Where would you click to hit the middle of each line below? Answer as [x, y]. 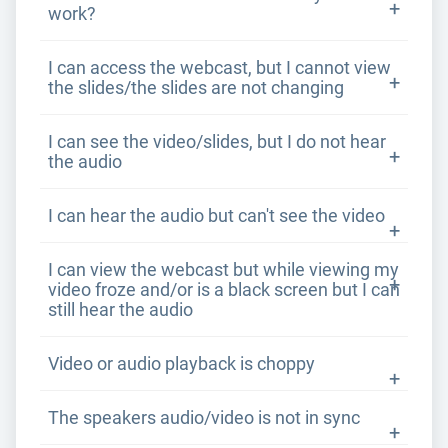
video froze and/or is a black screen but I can [224, 290]
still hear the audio [120, 310]
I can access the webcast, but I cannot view [219, 68]
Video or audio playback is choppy [181, 364]
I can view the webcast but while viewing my [223, 270]
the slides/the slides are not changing [196, 88]
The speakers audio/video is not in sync [204, 418]
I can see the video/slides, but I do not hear [217, 142]
